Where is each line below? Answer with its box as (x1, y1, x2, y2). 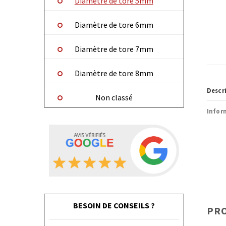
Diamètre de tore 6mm (74, 20, 153, 30)
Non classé (95, 92, 133, 103)
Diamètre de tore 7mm (74, 44, 153, 54)
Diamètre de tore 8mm (74, 68, 153, 79)
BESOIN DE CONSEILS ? (73, 200, 155, 210)
